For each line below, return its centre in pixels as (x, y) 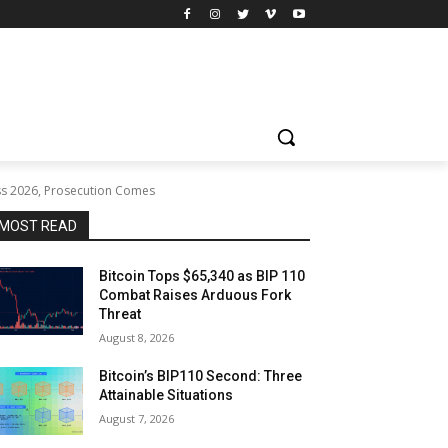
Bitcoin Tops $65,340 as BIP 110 (202, 275)
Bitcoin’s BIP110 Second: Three (201, 375)
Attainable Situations (166, 394)
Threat (120, 313)
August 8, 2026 (137, 337)
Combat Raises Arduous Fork (195, 294)
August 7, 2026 (137, 418)
